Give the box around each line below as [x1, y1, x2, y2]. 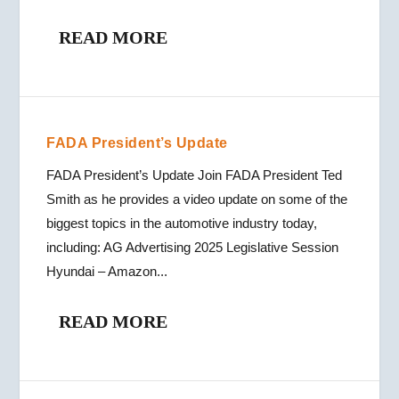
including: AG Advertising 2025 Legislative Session [46, 240, 339, 255]
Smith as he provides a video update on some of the [46, 191, 348, 207]
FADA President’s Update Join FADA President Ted [46, 167, 343, 183]
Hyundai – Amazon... [46, 264, 168, 279]
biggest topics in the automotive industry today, [46, 216, 318, 231]
